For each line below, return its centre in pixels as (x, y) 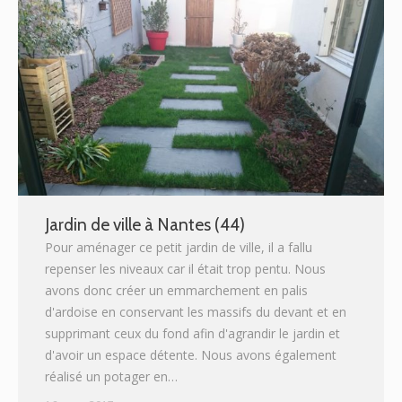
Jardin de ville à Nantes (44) (145, 225)
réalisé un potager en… (111, 377)
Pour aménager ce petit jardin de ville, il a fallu (179, 248)
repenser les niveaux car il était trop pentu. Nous (185, 269)
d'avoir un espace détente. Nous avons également (191, 355)
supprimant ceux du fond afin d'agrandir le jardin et (192, 334)
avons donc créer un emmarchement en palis (176, 291)
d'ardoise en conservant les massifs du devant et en (196, 312)
